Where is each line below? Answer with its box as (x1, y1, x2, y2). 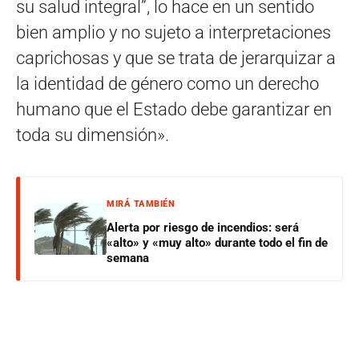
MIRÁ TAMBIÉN (107, 199, 175, 210)
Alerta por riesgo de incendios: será (107, 220, 299, 236)
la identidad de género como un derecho (16, 74, 319, 95)
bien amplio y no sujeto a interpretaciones (16, 22, 331, 43)
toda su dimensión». (16, 125, 169, 146)
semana (107, 251, 149, 266)
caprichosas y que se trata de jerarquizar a (16, 48, 336, 69)
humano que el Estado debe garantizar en (16, 99, 332, 120)
